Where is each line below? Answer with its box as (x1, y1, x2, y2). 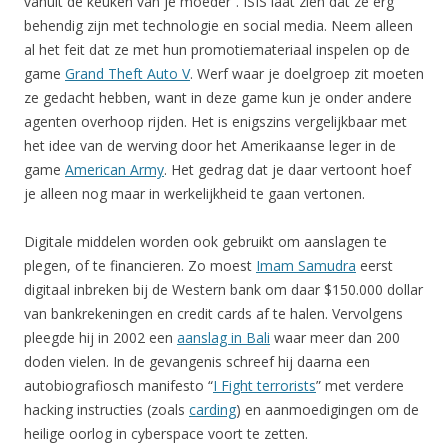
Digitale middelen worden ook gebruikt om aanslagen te (24, 231, 387, 251)
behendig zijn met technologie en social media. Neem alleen (24, 15, 413, 35)
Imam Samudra (256, 255, 356, 275)
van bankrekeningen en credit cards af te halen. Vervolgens (24, 303, 403, 323)
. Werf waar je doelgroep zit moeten (190, 63, 424, 83)
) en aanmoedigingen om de (236, 399, 419, 419)
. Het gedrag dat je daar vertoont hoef (164, 159, 411, 179)
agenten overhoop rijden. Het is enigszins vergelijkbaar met (24, 111, 407, 131)
